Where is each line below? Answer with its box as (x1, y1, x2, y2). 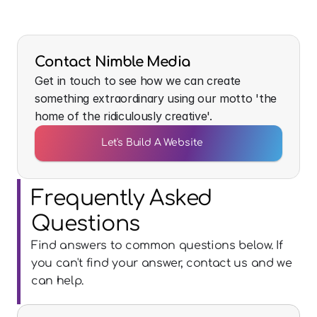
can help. (31, 275, 84, 287)
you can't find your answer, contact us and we (31, 257, 292, 270)
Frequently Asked (31, 187, 212, 210)
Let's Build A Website (100, 137, 204, 148)
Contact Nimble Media (35, 54, 190, 70)
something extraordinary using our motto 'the (35, 91, 277, 105)
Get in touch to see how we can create (35, 74, 241, 88)
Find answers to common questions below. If (31, 239, 283, 252)
